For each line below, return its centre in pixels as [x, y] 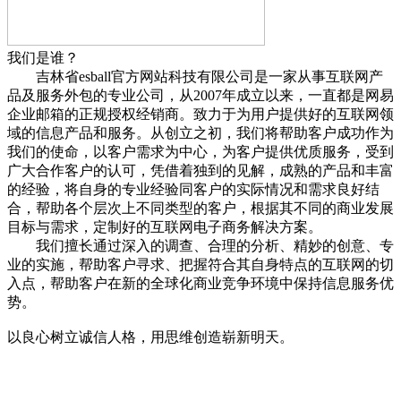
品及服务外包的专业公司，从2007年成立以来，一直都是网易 [200, 95]
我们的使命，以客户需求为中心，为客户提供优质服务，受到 [200, 151]
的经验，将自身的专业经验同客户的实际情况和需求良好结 [193, 189]
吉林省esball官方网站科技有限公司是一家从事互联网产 [195, 76]
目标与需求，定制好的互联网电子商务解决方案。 [165, 226]
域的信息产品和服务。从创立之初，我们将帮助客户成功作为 [200, 132]
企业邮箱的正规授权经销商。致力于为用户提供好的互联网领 [200, 114]
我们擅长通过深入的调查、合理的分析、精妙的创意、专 [200, 245]
